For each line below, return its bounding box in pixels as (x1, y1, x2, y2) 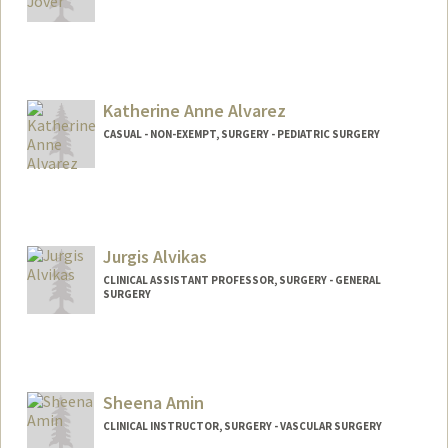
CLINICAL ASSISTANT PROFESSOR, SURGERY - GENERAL (102, 272, 381, 287)
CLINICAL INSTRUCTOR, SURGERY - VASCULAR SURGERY (102, 418, 382, 433)
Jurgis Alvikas (102, 244, 207, 268)
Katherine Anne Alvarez (102, 98, 286, 122)
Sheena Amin (102, 390, 204, 414)
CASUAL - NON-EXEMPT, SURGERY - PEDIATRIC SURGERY (102, 126, 380, 141)
